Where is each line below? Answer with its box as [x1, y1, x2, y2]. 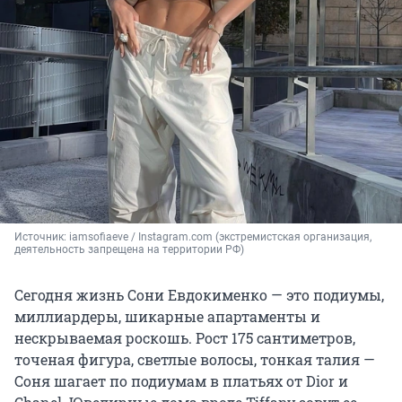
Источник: [14, 230, 69, 243]
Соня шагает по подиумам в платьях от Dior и [14, 371, 348, 390]
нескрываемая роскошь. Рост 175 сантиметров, [14, 328, 355, 347]
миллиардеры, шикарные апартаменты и [14, 306, 320, 326]
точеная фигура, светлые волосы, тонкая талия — [14, 349, 375, 369]
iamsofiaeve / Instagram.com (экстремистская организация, [69, 230, 371, 243]
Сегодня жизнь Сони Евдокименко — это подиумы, [14, 284, 384, 304]
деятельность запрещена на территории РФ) [14, 242, 244, 256]
